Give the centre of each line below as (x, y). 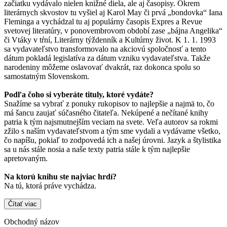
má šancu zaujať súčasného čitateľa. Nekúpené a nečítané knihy (106, 112)
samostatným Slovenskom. (47, 76)
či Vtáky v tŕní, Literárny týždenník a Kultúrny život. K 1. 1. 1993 (110, 40)
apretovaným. (26, 158)
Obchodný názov (32, 221)
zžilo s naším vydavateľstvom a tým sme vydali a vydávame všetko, (112, 131)
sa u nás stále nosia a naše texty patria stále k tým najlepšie (97, 149)
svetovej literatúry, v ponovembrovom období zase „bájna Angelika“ (113, 30)
